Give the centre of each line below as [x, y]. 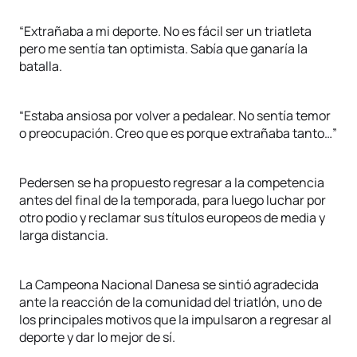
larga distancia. [64, 235]
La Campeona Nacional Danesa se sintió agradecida [169, 284]
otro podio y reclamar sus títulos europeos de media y [172, 218]
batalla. [41, 66]
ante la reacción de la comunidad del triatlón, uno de [171, 302]
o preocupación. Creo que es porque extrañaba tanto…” [178, 133]
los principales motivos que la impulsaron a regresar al [175, 320]
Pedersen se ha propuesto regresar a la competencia [172, 182]
